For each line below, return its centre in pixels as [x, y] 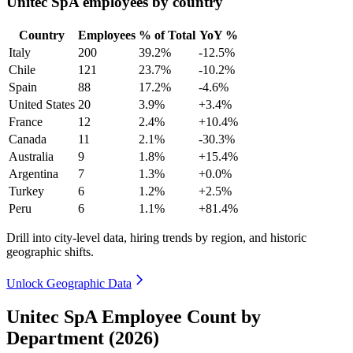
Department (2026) [83, 338]
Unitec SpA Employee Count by [134, 316]
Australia [31, 156]
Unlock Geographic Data [69, 283]
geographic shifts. [50, 251]
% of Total [167, 35]
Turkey [26, 191]
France [26, 121]
